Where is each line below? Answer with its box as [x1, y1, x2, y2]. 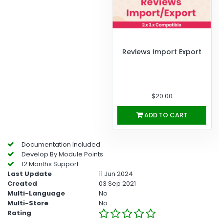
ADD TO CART [144, 110, 187, 120]
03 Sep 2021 [98, 178, 136, 188]
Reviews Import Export [122, 46, 201, 57]
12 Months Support [14, 159, 79, 169]
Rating [7, 208, 31, 218]
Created [7, 178, 37, 188]
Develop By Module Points [14, 149, 103, 159]
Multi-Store [7, 198, 48, 208]
